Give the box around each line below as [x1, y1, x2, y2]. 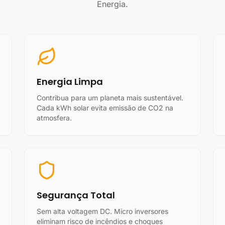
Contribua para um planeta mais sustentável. [37, 93, 183, 102]
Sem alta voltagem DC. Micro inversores [37, 207, 168, 215]
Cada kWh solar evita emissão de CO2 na [37, 103, 173, 112]
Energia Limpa [37, 75, 103, 88]
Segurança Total [37, 189, 115, 201]
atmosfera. [37, 114, 72, 122]
